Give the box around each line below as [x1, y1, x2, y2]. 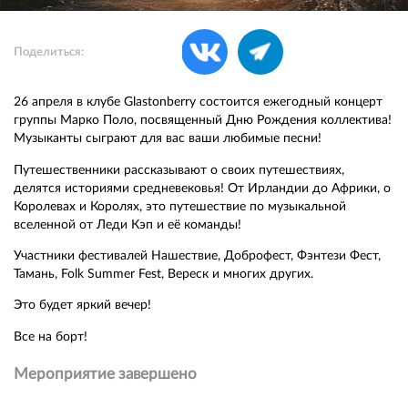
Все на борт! [14, 329, 88, 343]
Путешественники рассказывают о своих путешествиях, [14, 162, 345, 177]
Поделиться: [14, 46, 85, 57]
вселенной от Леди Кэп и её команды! [14, 217, 242, 231]
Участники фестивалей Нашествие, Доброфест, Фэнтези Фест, [14, 248, 382, 262]
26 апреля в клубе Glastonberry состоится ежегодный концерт [14, 95, 383, 109]
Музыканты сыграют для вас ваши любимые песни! [14, 131, 322, 146]
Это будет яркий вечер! [14, 298, 152, 312]
